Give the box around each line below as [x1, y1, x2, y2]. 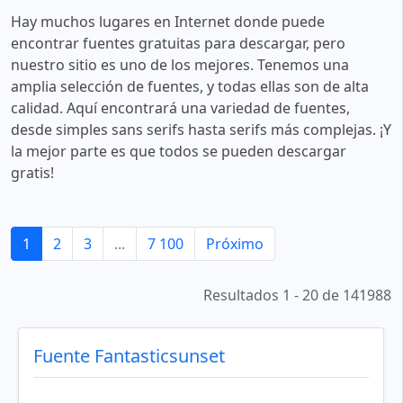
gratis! [11, 162, 54, 183]
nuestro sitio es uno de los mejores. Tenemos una [11, 54, 349, 75]
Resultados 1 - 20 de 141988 [203, 284, 391, 305]
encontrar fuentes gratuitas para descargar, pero [11, 32, 345, 53]
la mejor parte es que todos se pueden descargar [11, 140, 346, 161]
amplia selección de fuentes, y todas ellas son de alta [11, 76, 369, 96]
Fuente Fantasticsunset [33, 343, 225, 368]
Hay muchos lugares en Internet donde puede [11, 11, 325, 31]
